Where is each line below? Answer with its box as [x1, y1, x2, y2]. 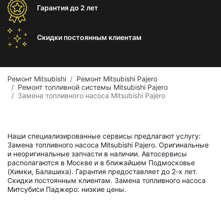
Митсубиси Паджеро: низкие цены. [7, 185, 126, 193]
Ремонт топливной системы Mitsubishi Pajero [18, 83, 168, 91]
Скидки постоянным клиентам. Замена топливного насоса [7, 176, 206, 184]
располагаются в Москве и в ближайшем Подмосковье [7, 158, 195, 167]
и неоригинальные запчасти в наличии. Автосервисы [7, 149, 187, 158]
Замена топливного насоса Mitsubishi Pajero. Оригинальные [7, 141, 209, 149]
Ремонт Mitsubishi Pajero [76, 74, 157, 83]
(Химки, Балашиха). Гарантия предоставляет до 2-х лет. [7, 167, 197, 176]
